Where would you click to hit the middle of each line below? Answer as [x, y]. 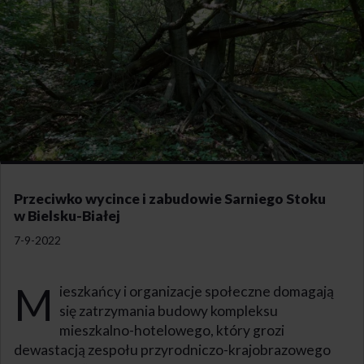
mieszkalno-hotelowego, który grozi [171, 330]
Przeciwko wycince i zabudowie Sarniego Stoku [170, 198]
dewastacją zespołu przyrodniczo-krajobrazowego [172, 349]
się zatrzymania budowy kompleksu [168, 310]
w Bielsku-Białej [67, 215]
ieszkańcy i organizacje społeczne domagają [196, 291]
